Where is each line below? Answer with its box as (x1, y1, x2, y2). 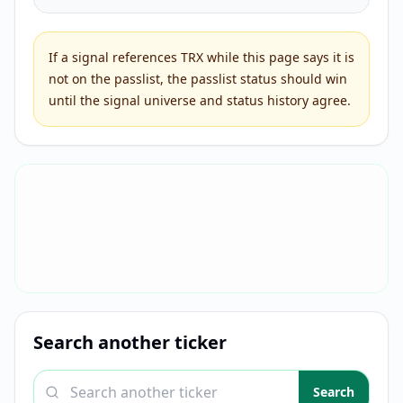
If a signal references (49, 49, 181, 66)
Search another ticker (33, 330, 227, 354)
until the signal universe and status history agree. (49, 92, 351, 109)
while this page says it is (203, 49, 354, 66)
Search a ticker (32, 370, 133, 390)
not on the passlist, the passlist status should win (49, 70, 347, 87)
